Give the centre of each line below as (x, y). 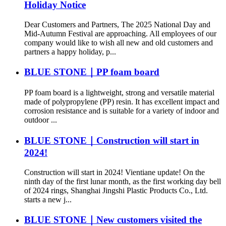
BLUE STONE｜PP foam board (92, 72)
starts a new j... (48, 199)
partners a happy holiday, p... (70, 51)
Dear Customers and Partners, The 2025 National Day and (117, 24)
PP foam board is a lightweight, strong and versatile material (119, 93)
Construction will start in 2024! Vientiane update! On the (115, 172)
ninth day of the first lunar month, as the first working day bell (123, 181)
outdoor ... (41, 120)
